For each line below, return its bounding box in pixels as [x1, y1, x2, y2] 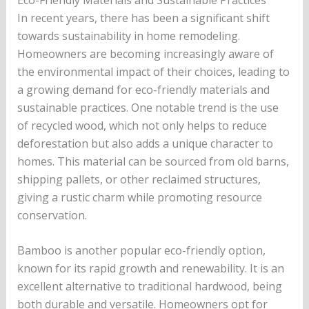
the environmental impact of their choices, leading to [17, 63, 290, 79]
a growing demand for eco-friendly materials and [17, 81, 270, 97]
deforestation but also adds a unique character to [17, 135, 273, 151]
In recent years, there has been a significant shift [17, 10, 270, 26]
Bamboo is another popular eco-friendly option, [17, 243, 266, 259]
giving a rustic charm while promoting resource [17, 189, 262, 205]
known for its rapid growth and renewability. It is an [17, 261, 284, 277]
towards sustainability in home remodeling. [17, 28, 240, 43]
